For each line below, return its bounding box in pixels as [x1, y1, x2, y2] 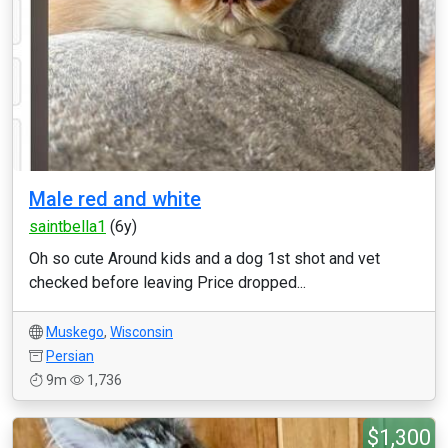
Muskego [46, 324, 104, 340]
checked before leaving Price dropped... [29, 273, 306, 292]
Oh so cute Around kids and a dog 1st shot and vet [29, 249, 380, 268]
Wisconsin [110, 324, 173, 340]
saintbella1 [29, 217, 106, 236]
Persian [46, 348, 94, 364]
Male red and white [29, 187, 201, 211]
